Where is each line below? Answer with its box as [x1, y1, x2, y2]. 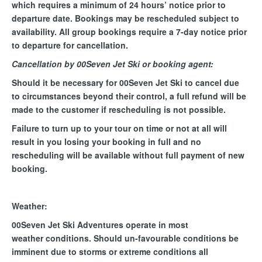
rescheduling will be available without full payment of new [12, 149, 244, 161]
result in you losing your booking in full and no [12, 136, 201, 148]
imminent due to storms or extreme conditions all [12, 246, 208, 258]
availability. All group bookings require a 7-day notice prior [12, 26, 247, 38]
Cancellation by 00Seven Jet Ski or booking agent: [12, 58, 213, 70]
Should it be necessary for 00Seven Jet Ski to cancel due [12, 77, 239, 89]
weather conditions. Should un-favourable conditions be [12, 232, 239, 244]
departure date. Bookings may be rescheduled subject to [12, 12, 239, 25]
